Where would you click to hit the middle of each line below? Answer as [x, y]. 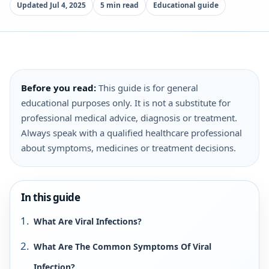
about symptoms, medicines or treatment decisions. [128, 148]
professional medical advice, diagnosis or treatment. [129, 118]
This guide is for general [147, 88]
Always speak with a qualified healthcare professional [131, 133]
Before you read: [59, 88]
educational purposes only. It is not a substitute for [126, 103]
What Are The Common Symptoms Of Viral [122, 246]
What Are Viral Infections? [88, 221]
